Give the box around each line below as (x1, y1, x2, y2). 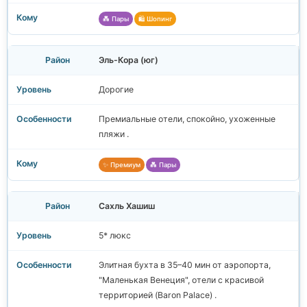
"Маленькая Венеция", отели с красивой (99, 275, 264, 286)
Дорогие (99, 84, 134, 95)
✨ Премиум (103, 161, 140, 169)
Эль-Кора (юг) (99, 55, 158, 66)
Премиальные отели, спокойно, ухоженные (99, 114, 275, 125)
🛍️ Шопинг (138, 15, 172, 23)
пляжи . (99, 129, 129, 140)
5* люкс (99, 230, 131, 241)
